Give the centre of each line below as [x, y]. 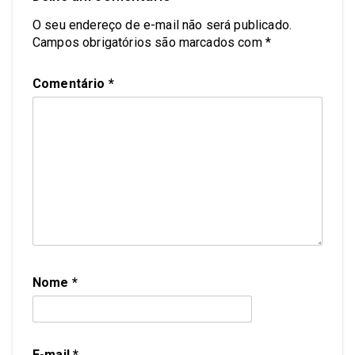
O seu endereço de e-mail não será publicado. [162, 25]
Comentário [71, 83]
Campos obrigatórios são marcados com [149, 42]
